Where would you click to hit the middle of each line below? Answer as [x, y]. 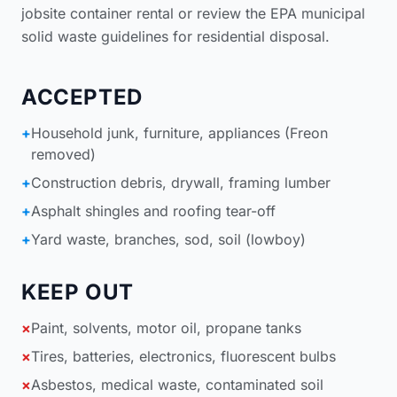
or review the [222, 13]
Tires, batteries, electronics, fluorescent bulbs [183, 356]
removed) [63, 154]
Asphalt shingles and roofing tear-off [153, 210]
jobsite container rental [97, 13]
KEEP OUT [78, 292]
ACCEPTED [82, 97]
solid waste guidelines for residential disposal [173, 36]
